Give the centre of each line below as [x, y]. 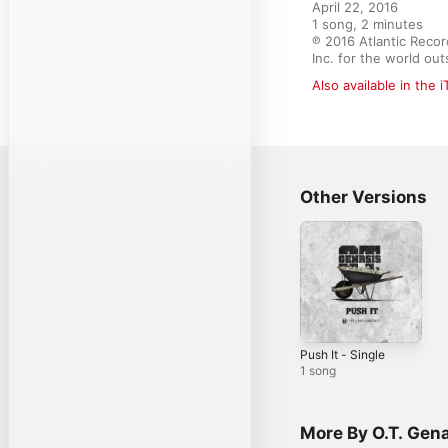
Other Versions [363, 197]
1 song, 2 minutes [367, 24]
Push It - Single [342, 354]
